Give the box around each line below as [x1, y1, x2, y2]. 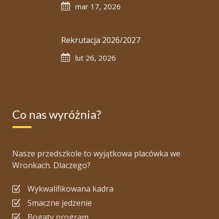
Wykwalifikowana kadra [27, 183, 113, 194]
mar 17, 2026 [75, 1, 121, 11]
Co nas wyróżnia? [12, 107, 101, 121]
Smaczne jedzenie [27, 197, 92, 208]
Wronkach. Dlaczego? [12, 160, 90, 171]
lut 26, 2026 [75, 53, 116, 63]
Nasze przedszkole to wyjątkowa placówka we [12, 148, 180, 159]
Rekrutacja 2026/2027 [61, 35, 140, 45]
